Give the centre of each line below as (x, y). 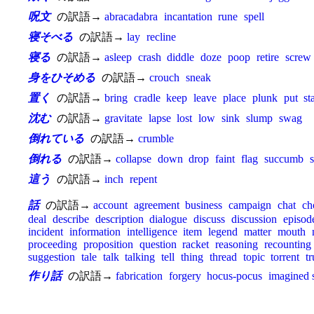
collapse (133, 159)
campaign (250, 205)
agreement (156, 205)
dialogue (169, 219)
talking (140, 257)
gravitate (123, 118)
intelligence (152, 232)
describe (70, 219)
